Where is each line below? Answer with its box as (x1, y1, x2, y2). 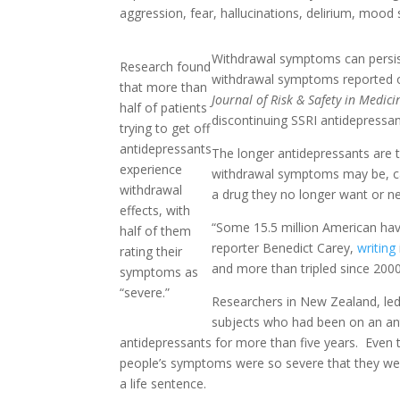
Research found (120, 58, 212, 76)
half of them (120, 222, 192, 240)
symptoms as (120, 263, 199, 281)
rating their (120, 243, 183, 261)
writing (357, 239, 396, 257)
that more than (120, 79, 208, 96)
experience (120, 161, 183, 179)
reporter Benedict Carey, (212, 239, 358, 257)
